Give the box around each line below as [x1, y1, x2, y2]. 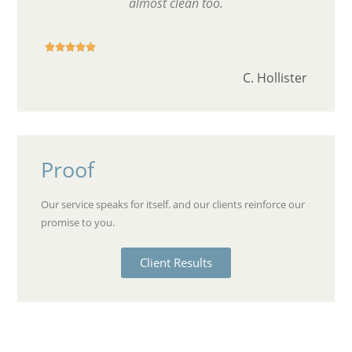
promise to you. [41, 215, 118, 230]
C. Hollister [242, 69, 307, 87]
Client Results [140, 255, 212, 271]
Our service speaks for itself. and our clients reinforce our [41, 197, 306, 212]
